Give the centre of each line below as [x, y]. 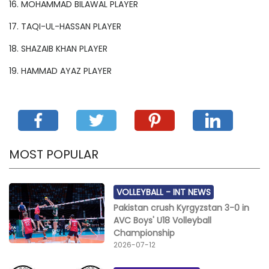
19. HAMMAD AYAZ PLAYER [60, 71]
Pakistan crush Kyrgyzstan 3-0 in [182, 208]
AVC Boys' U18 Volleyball [163, 221]
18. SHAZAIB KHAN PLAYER [58, 49]
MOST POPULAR [54, 155]
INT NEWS [192, 192]
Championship [144, 233]
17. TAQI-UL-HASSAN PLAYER [65, 27]
